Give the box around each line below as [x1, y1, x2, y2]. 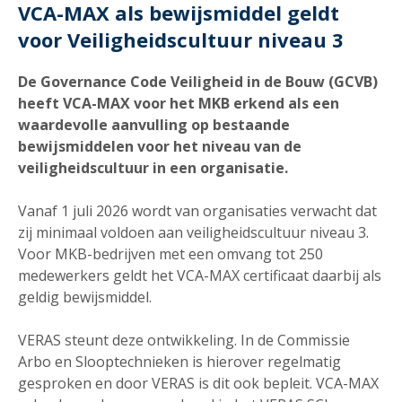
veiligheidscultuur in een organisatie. [18, 157, 292, 178]
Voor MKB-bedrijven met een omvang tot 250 [18, 243, 323, 264]
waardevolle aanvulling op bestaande [18, 114, 290, 135]
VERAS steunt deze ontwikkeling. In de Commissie [18, 329, 350, 350]
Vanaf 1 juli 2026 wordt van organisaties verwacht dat [18, 200, 377, 221]
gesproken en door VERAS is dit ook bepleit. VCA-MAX [18, 372, 379, 393]
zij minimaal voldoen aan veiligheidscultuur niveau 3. [18, 222, 369, 242]
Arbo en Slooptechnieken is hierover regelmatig [18, 351, 341, 371]
